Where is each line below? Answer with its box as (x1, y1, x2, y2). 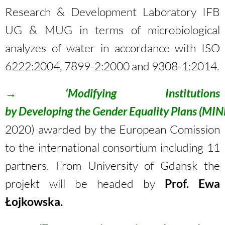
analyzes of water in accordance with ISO (5, 41, 220, 55)
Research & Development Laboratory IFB (5, 5, 220, 19)
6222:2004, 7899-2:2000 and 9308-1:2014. (5, 59, 219, 73)
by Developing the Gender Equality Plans (5, 104, 197, 118)
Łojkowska (5, 194, 60, 208)
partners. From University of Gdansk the (5, 158, 220, 172)
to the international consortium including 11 (5, 140, 220, 154)
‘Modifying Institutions (65, 86, 220, 100)
